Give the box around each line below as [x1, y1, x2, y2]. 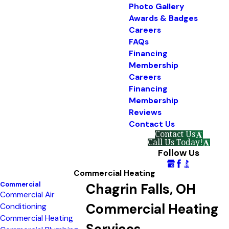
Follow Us [158, 147, 200, 159]
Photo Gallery [128, 2, 184, 12]
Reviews [128, 107, 162, 118]
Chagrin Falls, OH [86, 180, 196, 198]
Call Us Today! [147, 136, 202, 148]
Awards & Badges [128, 13, 198, 24]
